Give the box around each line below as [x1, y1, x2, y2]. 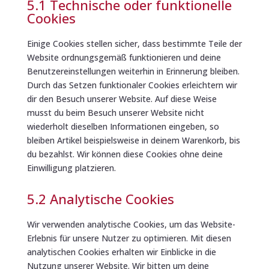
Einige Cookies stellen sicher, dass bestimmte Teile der [26, 37, 242, 49]
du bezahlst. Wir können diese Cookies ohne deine [26, 148, 223, 160]
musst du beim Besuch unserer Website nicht [26, 106, 204, 118]
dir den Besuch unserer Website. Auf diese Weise [26, 92, 217, 104]
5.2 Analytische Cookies [26, 189, 174, 208]
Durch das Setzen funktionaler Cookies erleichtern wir [26, 79, 237, 91]
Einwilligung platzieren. [26, 162, 116, 174]
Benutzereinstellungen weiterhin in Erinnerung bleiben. [26, 65, 240, 77]
